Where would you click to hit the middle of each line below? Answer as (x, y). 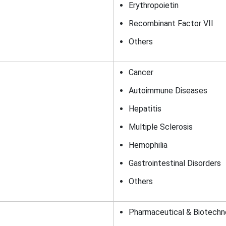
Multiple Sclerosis (160, 127)
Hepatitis (145, 109)
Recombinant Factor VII (171, 23)
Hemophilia (148, 145)
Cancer (141, 72)
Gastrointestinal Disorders (175, 163)
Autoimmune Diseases (168, 91)
